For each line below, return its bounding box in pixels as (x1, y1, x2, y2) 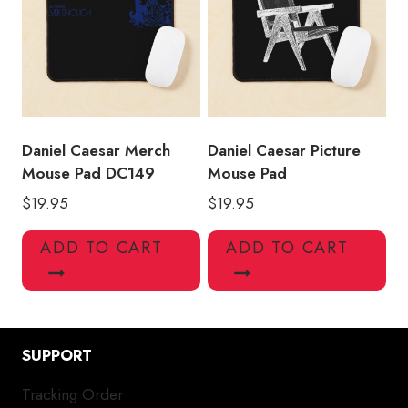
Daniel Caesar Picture (208, 139, 361, 162)
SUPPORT (22, 343, 92, 366)
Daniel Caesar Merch (22, 139, 170, 162)
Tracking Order (22, 383, 123, 406)
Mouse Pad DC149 (22, 162, 155, 185)
